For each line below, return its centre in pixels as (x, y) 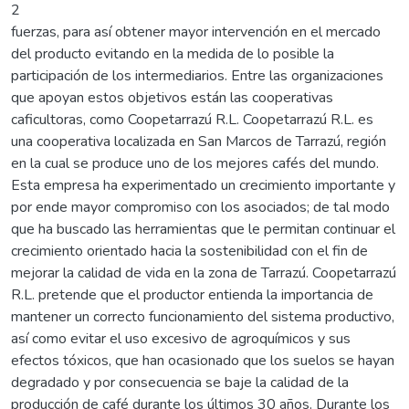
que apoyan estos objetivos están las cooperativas (172, 97)
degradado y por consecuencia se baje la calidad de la (180, 382)
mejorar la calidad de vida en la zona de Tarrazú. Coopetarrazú (204, 273)
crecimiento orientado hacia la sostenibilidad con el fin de (189, 251)
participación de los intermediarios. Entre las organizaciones (197, 75)
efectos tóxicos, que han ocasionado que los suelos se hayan (203, 360)
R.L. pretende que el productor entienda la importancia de (192, 294)
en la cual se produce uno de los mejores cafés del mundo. (195, 163)
